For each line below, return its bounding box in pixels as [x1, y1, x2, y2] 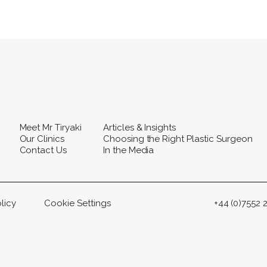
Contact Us [19, 144, 67, 156]
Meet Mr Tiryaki [19, 122, 82, 133]
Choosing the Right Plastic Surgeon [103, 133, 253, 144]
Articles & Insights [103, 122, 176, 133]
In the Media [103, 144, 154, 156]
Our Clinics [19, 133, 65, 144]
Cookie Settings [44, 197, 111, 209]
